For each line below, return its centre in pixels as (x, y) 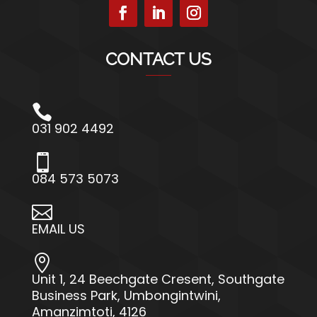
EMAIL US (58, 229)
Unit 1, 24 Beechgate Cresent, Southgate (158, 279)
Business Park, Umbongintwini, (126, 296)
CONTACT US (158, 59)
